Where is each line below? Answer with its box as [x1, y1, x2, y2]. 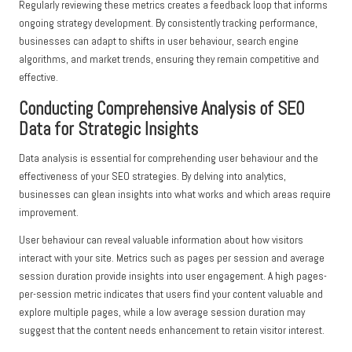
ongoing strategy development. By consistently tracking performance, [19, 16, 317, 31]
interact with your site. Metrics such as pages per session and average [19, 251, 324, 266]
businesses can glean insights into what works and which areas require [19, 188, 331, 202]
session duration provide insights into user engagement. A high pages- [19, 269, 327, 284]
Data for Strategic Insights [19, 118, 198, 141]
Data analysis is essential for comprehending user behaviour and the [19, 152, 318, 166]
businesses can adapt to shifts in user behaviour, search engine [19, 35, 299, 49]
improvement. [19, 206, 79, 220]
